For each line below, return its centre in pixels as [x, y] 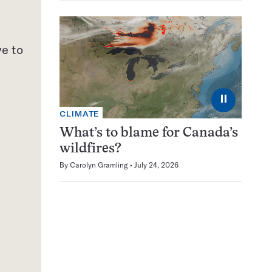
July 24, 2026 [156, 165]
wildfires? [90, 149]
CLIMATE [80, 114]
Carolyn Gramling [99, 165]
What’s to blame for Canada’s [149, 133]
